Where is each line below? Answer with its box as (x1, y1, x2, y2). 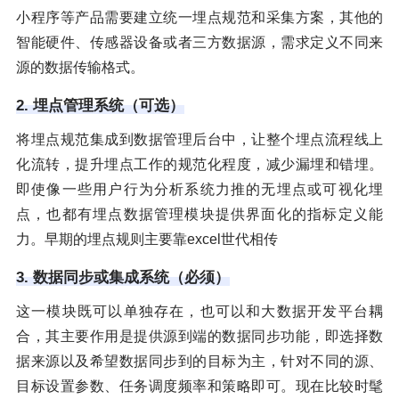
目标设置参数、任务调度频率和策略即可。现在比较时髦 (16, 379, 383, 395)
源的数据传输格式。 (16, 60, 144, 76)
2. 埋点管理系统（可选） (16, 97, 184, 115)
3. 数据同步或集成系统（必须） (16, 269, 230, 287)
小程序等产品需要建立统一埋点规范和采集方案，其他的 (16, 10, 383, 26)
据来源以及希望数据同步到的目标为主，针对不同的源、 (16, 354, 383, 370)
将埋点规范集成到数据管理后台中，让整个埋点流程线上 (16, 132, 383, 148)
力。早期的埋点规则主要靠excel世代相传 (16, 232, 278, 248)
